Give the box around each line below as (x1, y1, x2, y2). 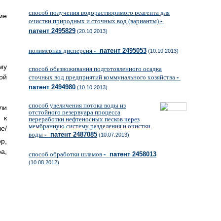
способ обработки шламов (29, 150, 104, 158)
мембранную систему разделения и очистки (29, 122, 150, 130)
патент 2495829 (29, 27, 75, 35)
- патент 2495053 (94, 47, 147, 54)
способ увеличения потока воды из (29, 102, 126, 109)
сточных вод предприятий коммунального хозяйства (29, 74, 177, 81)
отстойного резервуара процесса (29, 109, 120, 116)
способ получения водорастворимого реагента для (29, 9, 170, 16)
